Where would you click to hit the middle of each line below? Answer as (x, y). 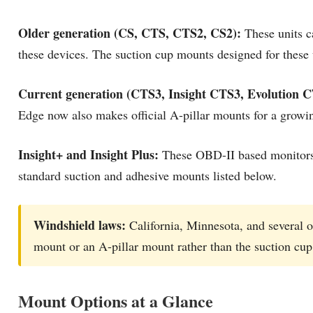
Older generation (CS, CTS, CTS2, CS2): (130, 32)
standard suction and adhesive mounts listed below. (147, 175)
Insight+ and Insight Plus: (88, 154)
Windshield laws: (80, 225)
